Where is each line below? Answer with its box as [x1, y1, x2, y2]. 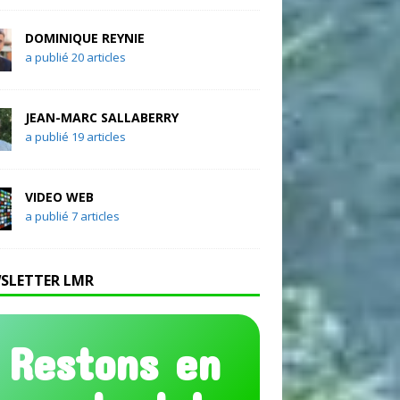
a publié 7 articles [24, 208, 120, 225]
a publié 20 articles [24, 49, 126, 66]
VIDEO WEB [24, 188, 94, 206]
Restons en [7, 337, 221, 390]
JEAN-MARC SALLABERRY [24, 109, 179, 127]
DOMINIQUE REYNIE [24, 29, 145, 47]
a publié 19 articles [24, 129, 126, 146]
